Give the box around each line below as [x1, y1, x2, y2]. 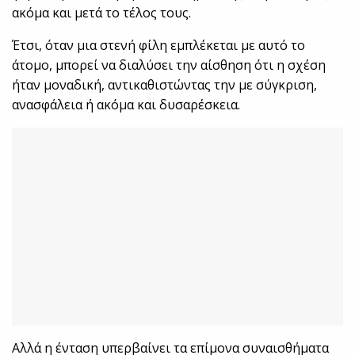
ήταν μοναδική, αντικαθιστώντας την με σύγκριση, [12, 76, 318, 94]
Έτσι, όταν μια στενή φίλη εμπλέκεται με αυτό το [12, 36, 306, 55]
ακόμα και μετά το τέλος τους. [12, 4, 192, 22]
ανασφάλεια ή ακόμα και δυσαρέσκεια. [12, 96, 241, 114]
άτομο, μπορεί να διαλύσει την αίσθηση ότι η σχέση [12, 56, 326, 74]
